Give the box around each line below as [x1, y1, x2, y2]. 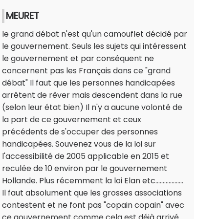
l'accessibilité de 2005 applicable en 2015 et [2, 151, 169, 162]
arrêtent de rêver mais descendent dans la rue [2, 89, 182, 101]
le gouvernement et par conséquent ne [2, 53, 154, 65]
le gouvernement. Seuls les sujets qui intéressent [2, 41, 187, 52]
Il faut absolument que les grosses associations [2, 187, 182, 199]
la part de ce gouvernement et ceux [2, 114, 141, 126]
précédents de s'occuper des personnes [2, 126, 158, 138]
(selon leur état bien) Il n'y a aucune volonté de [2, 102, 182, 113]
